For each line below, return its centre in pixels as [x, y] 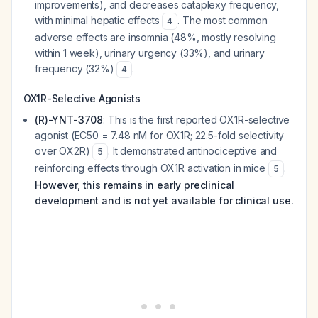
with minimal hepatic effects [99, 20]
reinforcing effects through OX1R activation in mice [152, 168]
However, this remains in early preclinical [135, 185]
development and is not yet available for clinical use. [164, 201]
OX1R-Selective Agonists [82, 98]
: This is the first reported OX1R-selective [197, 120]
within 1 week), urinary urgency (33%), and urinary [150, 53]
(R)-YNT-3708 [69, 120]
